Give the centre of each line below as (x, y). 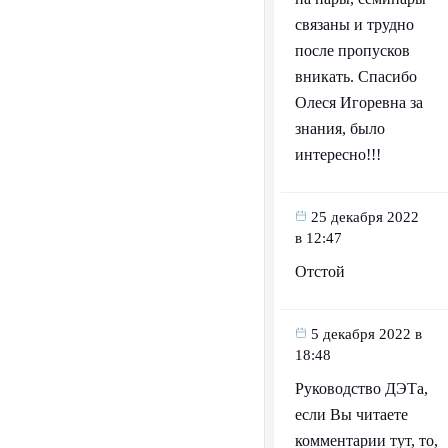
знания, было (339, 129)
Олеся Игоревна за (358, 103)
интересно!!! (337, 155)
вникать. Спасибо (355, 77)
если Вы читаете (351, 415)
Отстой (319, 272)
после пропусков (352, 51)
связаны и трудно (354, 25)
